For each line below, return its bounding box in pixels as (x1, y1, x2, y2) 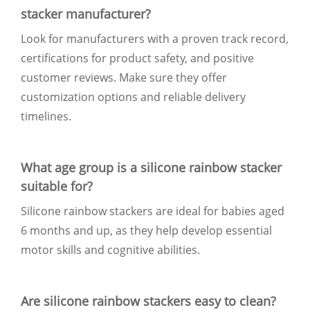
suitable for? (21, 177, 93, 194)
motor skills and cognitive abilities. (21, 241, 200, 257)
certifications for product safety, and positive (21, 50, 254, 66)
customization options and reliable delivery (21, 89, 246, 104)
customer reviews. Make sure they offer (21, 69, 227, 85)
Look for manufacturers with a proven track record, (21, 30, 289, 46)
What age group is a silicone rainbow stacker (21, 158, 282, 176)
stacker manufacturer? (21, 5, 151, 22)
